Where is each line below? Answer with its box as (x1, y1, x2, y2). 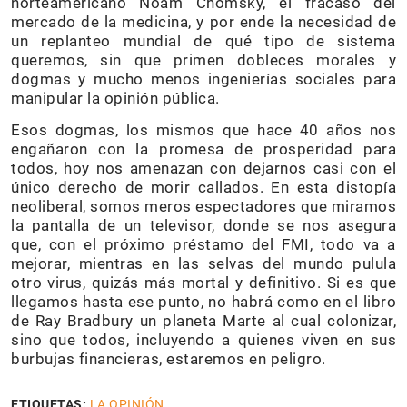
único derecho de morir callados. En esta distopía (11, 178, 396, 197)
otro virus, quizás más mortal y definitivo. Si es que (11, 273, 396, 293)
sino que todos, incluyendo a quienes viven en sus (11, 331, 396, 350)
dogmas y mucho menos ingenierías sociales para (11, 70, 396, 89)
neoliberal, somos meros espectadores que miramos (11, 197, 396, 216)
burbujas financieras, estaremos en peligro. (11, 350, 326, 369)
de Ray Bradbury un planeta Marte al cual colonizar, (11, 312, 396, 331)
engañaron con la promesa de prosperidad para (11, 140, 396, 159)
